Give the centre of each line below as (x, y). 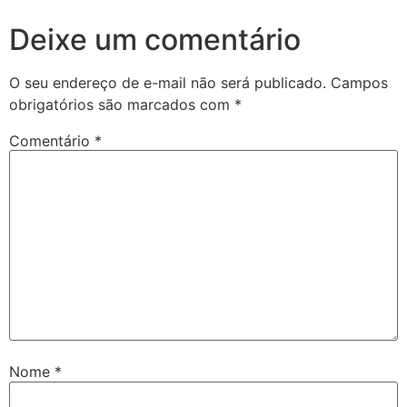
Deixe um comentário (155, 40)
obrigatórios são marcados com (122, 104)
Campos (359, 83)
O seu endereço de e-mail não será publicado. (168, 83)
